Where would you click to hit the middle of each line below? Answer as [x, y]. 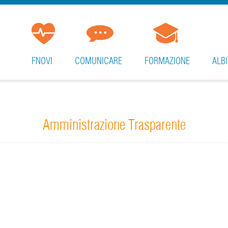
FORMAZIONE [167, 61]
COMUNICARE [98, 61]
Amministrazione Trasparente [114, 125]
